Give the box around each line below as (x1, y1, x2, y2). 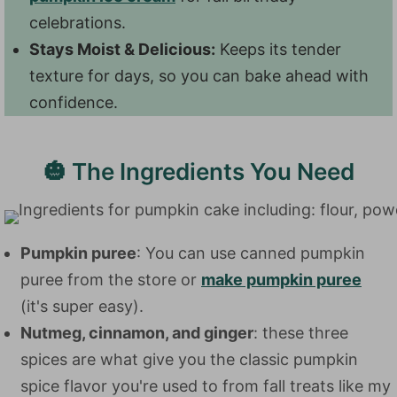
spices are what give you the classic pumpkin (20, 350, 358, 369)
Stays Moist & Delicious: (29, 40, 215, 58)
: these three (253, 323, 348, 342)
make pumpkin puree (201, 270, 362, 289)
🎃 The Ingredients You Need (43, 158, 354, 185)
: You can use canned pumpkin (136, 244, 365, 262)
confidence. (29, 93, 118, 112)
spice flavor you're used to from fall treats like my (20, 377, 391, 395)
